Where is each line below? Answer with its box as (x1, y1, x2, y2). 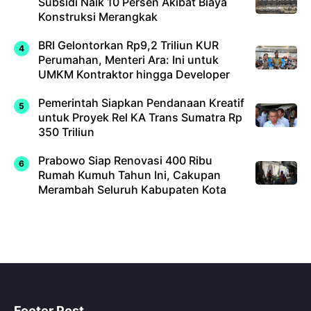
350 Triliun (38, 124, 94, 139)
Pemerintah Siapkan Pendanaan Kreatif (38, 95, 244, 110)
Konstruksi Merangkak (38, 9, 158, 24)
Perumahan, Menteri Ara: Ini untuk (38, 52, 219, 67)
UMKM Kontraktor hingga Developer (38, 67, 230, 81)
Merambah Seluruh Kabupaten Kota (38, 182, 226, 196)
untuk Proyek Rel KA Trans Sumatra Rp (38, 110, 242, 124)
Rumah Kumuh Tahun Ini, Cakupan (38, 167, 221, 182)
